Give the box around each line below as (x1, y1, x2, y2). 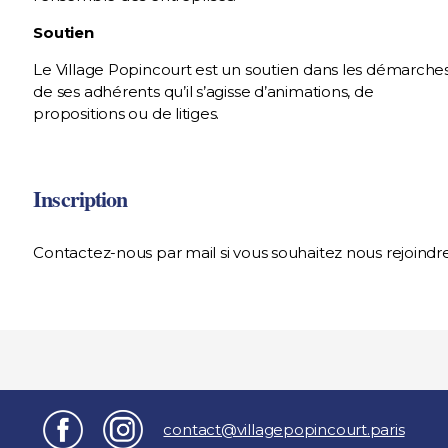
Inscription (33, 182, 128, 215)
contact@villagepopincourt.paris (163, 420, 405, 439)
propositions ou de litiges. (33, 104, 224, 123)
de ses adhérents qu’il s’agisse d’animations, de (33, 82, 374, 101)
